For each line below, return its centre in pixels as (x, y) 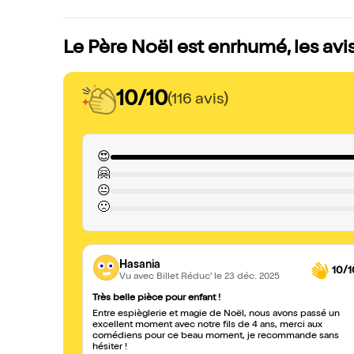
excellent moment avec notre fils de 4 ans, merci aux (207, 326)
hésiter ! (110, 348)
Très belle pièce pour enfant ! (156, 299)
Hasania (140, 265)
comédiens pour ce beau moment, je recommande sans (216, 337)
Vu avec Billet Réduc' (167, 277)
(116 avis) (198, 100)
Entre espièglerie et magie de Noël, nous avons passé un (216, 314)
